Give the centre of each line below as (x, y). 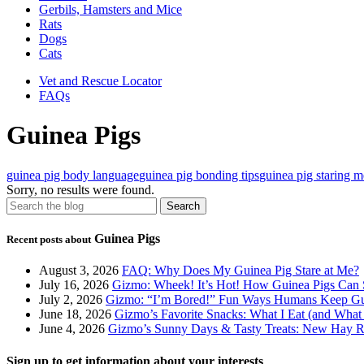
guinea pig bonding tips (199, 175)
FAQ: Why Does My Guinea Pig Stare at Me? (240, 271)
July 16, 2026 (74, 285)
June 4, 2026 (72, 329)
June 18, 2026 (75, 314)
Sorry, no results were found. (80, 189)
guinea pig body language (73, 175)
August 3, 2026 (79, 271)
